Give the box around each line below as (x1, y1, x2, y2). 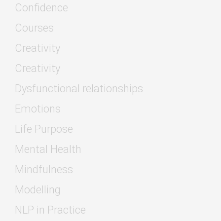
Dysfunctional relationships (15, 82, 143, 95)
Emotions (15, 102, 61, 115)
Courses (15, 21, 54, 34)
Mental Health (15, 143, 81, 155)
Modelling (15, 183, 61, 196)
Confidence (15, 1, 68, 14)
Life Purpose (15, 122, 73, 135)
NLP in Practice (15, 203, 86, 216)
